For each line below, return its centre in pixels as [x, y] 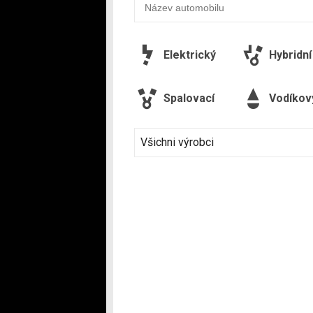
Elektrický [190, 54]
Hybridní [290, 54]
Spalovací [189, 98]
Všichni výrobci [177, 142]
